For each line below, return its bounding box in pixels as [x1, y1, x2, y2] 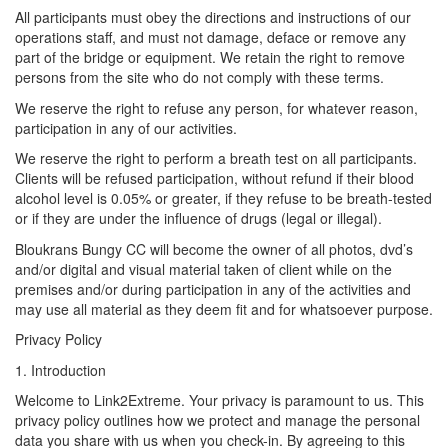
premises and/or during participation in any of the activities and [15, 278, 411, 299]
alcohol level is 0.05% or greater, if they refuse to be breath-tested [15, 188, 432, 208]
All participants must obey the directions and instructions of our [15, 7, 411, 27]
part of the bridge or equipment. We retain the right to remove [15, 47, 405, 67]
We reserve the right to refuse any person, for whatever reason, [15, 97, 418, 118]
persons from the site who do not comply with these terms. [15, 67, 384, 87]
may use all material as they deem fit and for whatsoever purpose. [15, 298, 433, 319]
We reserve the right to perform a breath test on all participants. [15, 148, 417, 168]
